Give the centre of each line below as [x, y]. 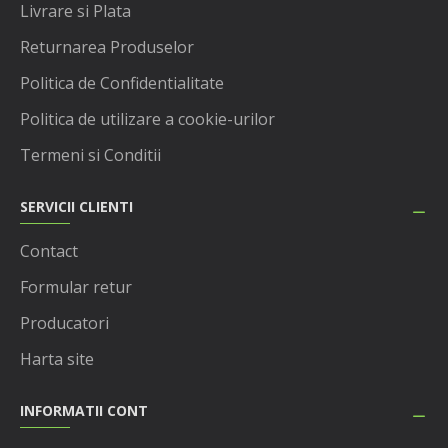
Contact [49, 251]
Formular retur [76, 287]
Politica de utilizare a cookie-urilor [147, 119]
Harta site [57, 359]
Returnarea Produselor [107, 47]
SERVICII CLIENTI [76, 207]
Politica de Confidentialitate [122, 83]
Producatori [64, 323]
